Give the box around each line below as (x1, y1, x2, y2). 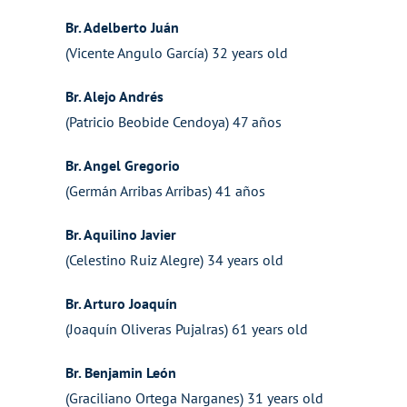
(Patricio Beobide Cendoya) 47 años (65, 113, 282, 131)
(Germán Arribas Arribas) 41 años (65, 182, 265, 200)
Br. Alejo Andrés (65, 87, 164, 105)
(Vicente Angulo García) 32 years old (65, 44, 288, 62)
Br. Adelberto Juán (65, 18, 179, 36)
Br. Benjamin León (65, 363, 176, 382)
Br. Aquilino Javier (65, 225, 176, 243)
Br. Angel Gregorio (65, 156, 180, 174)
